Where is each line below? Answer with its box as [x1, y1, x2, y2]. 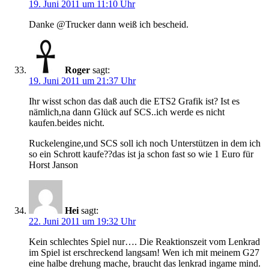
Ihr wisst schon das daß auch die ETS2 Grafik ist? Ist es [29, 96, 240, 107]
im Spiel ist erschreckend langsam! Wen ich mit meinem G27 [29, 247, 259, 258]
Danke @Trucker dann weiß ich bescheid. [29, 19, 189, 30]
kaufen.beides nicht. [29, 118, 104, 128]
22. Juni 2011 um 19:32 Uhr [29, 216, 136, 227]
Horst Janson [29, 160, 78, 171]
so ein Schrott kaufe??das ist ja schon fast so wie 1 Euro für [29, 149, 253, 160]
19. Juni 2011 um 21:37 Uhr [29, 76, 136, 86]
